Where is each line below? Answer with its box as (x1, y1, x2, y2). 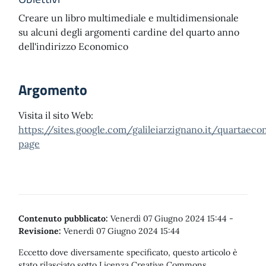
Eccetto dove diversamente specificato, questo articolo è (18, 247, 237, 258)
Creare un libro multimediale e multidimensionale (18, 12, 239, 24)
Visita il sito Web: (18, 109, 93, 121)
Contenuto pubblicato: (18, 213, 108, 224)
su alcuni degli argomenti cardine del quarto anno (18, 26, 239, 38)
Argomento (18, 79, 87, 100)
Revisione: (18, 226, 61, 236)
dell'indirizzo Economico (18, 40, 128, 52)
